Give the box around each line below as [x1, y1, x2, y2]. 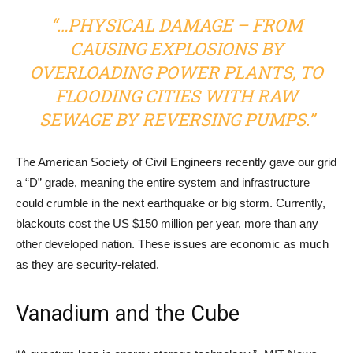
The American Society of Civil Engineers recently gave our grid [16, 155, 336, 169]
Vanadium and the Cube [16, 301, 240, 326]
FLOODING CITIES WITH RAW [55, 84, 298, 107]
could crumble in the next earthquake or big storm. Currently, [16, 196, 325, 210]
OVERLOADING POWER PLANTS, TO [30, 61, 323, 84]
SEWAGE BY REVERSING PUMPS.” [39, 108, 314, 131]
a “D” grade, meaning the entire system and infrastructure [16, 176, 310, 189]
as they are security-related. [16, 258, 159, 271]
